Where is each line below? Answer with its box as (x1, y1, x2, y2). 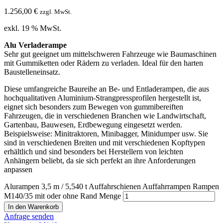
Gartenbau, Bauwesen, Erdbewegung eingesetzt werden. (4, 120, 182, 129)
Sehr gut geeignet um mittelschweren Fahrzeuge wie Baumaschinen (4, 49, 217, 58)
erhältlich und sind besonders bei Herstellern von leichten (4, 147, 183, 156)
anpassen (4, 165, 32, 174)
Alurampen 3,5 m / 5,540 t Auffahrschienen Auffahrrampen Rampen (4, 182, 219, 191)
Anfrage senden (4, 212, 54, 221)
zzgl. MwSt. (40, 7, 72, 15)
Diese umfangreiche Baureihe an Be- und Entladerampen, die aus (4, 84, 209, 93)
